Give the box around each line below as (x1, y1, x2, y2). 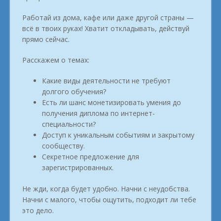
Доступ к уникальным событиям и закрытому (42, 130, 194, 140)
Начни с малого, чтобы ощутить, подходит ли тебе (22, 194, 196, 204)
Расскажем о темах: (22, 55, 89, 65)
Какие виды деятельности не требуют (42, 75, 171, 85)
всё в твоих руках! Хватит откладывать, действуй (22, 23, 189, 33)
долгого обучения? (42, 86, 106, 96)
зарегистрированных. (42, 162, 113, 172)
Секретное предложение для (42, 151, 139, 161)
